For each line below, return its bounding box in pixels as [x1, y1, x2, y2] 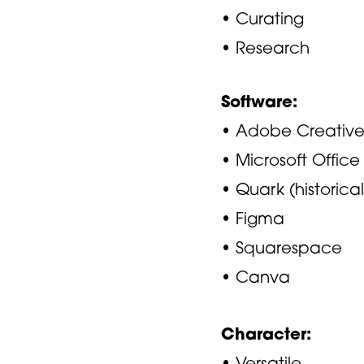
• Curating [221, 7, 304, 28]
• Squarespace [221, 236, 347, 258]
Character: [221, 322, 311, 344]
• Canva [221, 266, 290, 287]
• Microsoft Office [221, 149, 360, 170]
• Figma [221, 207, 284, 228]
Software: [221, 89, 297, 112]
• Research [221, 37, 310, 58]
